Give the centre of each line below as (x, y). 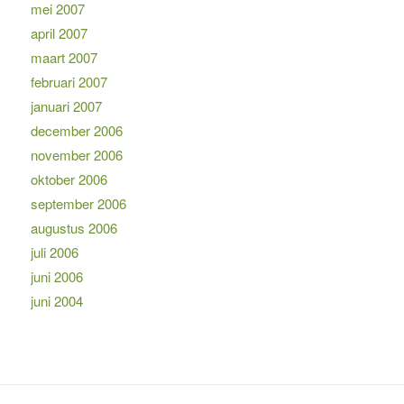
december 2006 (76, 130)
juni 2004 (56, 300)
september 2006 (78, 203)
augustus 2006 (73, 227)
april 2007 (59, 32)
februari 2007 (69, 81)
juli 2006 (54, 252)
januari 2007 (66, 106)
